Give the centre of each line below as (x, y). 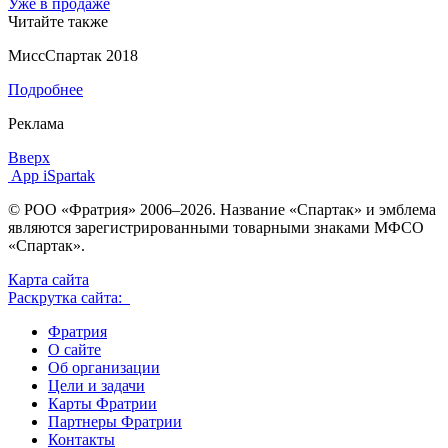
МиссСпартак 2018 (73, 55)
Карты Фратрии (102, 403)
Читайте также (58, 21)
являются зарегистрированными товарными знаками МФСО (216, 227)
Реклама (36, 123)
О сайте (74, 349)
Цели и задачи (96, 385)
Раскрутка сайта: (69, 297)
